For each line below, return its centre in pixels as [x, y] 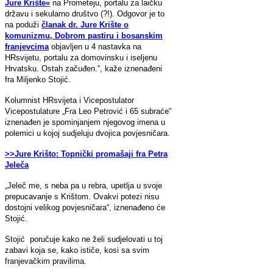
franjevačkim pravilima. [46, 261]
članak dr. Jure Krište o [85, 24]
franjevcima [27, 46]
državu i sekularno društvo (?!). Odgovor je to [85, 13]
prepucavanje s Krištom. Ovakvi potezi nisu [82, 196]
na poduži [23, 24]
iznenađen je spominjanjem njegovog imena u [85, 122]
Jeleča [17, 165]
